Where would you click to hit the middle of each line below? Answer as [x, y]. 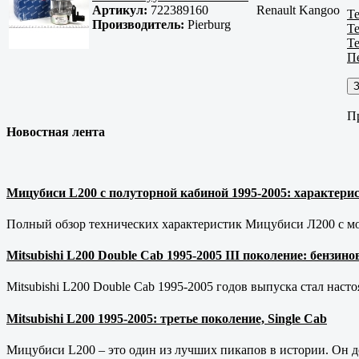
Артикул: [120, 10]
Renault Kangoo [298, 10]
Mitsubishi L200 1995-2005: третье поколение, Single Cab [167, 318]
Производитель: [138, 25]
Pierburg [209, 25]
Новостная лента [56, 132]
